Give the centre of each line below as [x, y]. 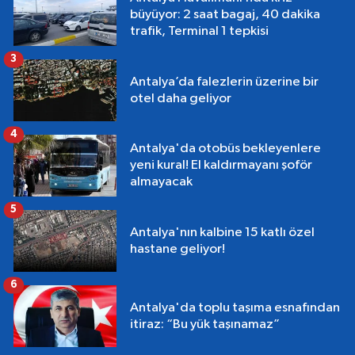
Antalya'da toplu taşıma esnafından [235, 307]
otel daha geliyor [181, 98]
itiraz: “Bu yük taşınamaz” [205, 324]
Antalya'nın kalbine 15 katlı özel [222, 232]
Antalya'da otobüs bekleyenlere [225, 149]
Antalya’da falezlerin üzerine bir [224, 82]
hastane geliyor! [177, 249]
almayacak [161, 182]
